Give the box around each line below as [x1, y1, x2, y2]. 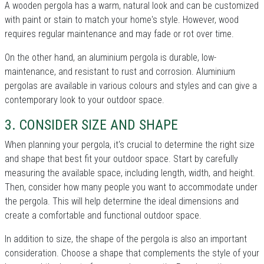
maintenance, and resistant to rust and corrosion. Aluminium [5, 65, 235, 77]
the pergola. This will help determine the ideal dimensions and [5, 195, 239, 207]
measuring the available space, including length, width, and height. [5, 167, 255, 179]
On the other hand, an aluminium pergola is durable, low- [5, 51, 216, 63]
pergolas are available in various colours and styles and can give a [5, 80, 257, 91]
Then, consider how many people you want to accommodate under [5, 181, 258, 193]
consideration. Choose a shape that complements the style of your [5, 247, 259, 259]
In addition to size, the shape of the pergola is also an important [5, 233, 247, 245]
